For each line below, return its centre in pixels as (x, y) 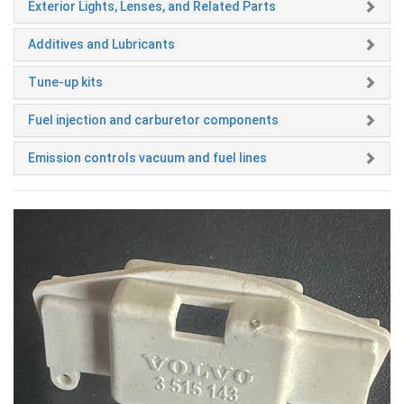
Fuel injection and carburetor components (153, 119)
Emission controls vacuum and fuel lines (147, 157)
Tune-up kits (65, 82)
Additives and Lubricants (101, 44)
